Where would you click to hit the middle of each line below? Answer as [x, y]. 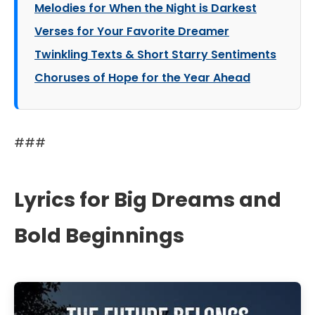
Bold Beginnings [99, 236]
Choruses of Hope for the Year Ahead [142, 78]
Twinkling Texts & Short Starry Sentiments [155, 54]
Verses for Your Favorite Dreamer [132, 31]
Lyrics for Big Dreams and [148, 200]
